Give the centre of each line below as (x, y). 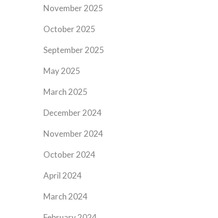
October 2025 (70, 29)
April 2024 (63, 175)
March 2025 (66, 92)
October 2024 (70, 154)
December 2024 (73, 113)
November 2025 (73, 8)
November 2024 (73, 134)
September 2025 (74, 50)
